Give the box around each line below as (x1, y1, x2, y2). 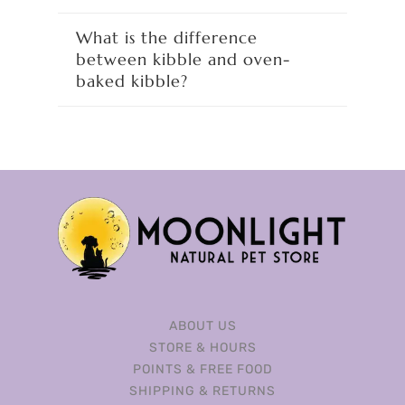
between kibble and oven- (76, 49, 290, 71)
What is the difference (76, 27, 258, 49)
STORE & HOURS (148, 340, 257, 356)
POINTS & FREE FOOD (132, 362, 273, 378)
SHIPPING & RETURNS (129, 383, 276, 400)
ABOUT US (168, 318, 237, 334)
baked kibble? (76, 71, 188, 92)
